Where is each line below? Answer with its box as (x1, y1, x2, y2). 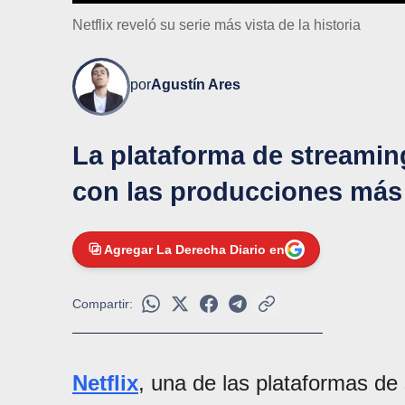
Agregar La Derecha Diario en (104, 242, 285, 258)
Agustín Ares (151, 77, 240, 93)
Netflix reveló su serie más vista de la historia (72, 17, 361, 33)
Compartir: (72, 297, 133, 312)
